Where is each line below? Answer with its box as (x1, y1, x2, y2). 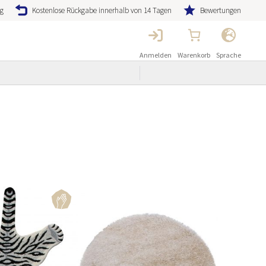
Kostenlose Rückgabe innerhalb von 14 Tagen (32, 5, 172, 15)
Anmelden (140, 50, 172, 60)
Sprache (216, 50, 242, 60)
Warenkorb (178, 50, 211, 60)
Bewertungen (200, 5, 242, 15)
